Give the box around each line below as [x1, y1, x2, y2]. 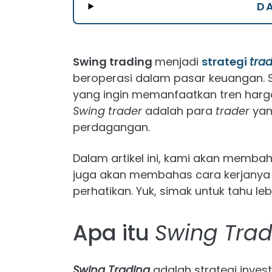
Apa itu [73, 218, 155, 248]
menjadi [155, 54, 199, 69]
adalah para [142, 103, 216, 118]
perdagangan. [73, 120, 150, 135]
